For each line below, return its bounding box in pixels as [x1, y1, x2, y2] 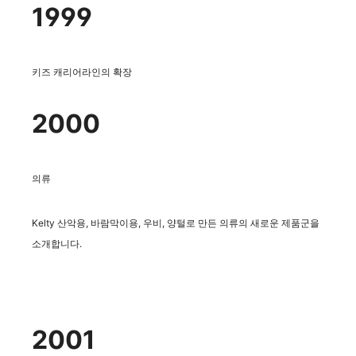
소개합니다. [32, 237, 82, 250]
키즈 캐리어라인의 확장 [32, 65, 132, 78]
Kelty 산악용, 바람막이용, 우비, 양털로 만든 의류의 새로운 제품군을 [32, 216, 319, 229]
